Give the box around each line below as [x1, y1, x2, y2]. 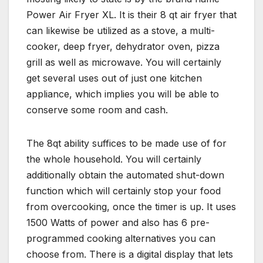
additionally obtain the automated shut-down [26, 169, 224, 181]
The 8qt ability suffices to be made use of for [26, 137, 227, 150]
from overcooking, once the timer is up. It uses [26, 201, 236, 213]
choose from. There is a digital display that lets [26, 248, 233, 261]
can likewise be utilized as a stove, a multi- [26, 25, 215, 37]
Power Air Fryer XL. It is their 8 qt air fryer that [26, 9, 237, 21]
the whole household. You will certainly [26, 153, 201, 166]
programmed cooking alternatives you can [26, 232, 215, 245]
